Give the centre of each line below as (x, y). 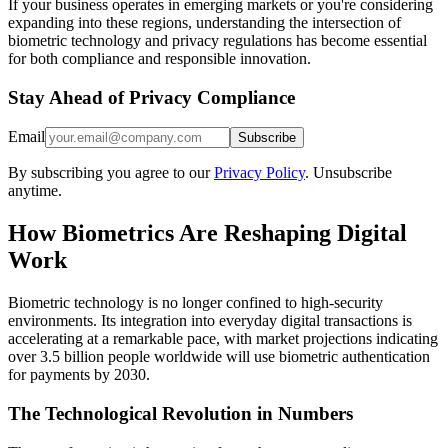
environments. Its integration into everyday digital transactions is (210, 321)
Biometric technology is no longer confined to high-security (195, 303)
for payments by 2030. (79, 375)
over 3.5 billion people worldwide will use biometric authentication (219, 357)
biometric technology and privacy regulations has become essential (217, 40)
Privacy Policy (259, 173)
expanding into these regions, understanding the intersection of (204, 22)
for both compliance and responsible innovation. (159, 58)
